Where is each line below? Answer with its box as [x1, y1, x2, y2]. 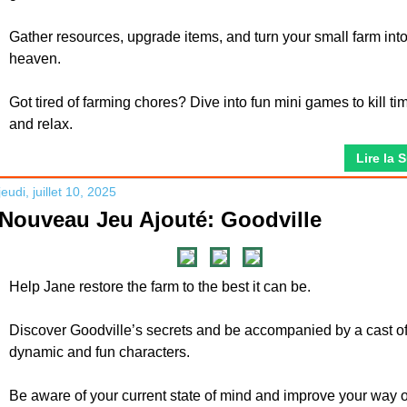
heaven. [9, 51, 61, 66]
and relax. [9, 116, 73, 132]
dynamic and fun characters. [9, 344, 190, 360]
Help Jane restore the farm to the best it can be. [9, 279, 311, 294]
